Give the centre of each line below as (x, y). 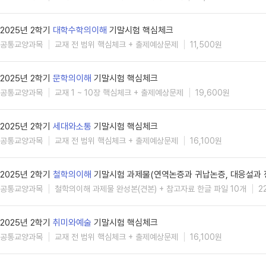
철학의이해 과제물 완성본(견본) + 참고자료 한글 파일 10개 (151, 189)
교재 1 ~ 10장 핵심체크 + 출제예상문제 (119, 93)
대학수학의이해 (80, 30)
